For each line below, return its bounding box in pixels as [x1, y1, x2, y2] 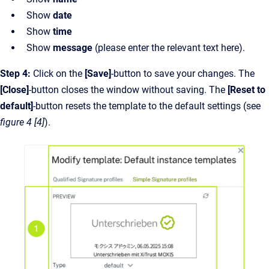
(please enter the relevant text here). [95, 42, 245, 54]
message [53, 42, 95, 54]
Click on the [31, 68, 85, 80]
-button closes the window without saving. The [29, 84, 228, 96]
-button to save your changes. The [111, 68, 255, 80]
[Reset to [228, 84, 265, 96]
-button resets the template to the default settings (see [33, 100, 261, 112]
